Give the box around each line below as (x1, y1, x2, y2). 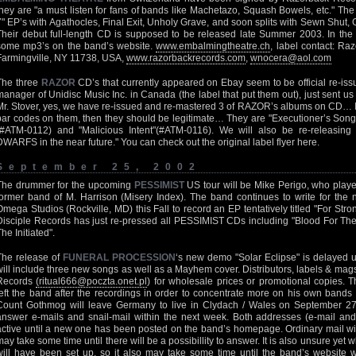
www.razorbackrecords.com (126, 52, 246, 64)
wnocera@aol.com (250, 52, 331, 64)
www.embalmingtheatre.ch (156, 41, 271, 52)
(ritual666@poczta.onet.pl (36, 276, 148, 287)
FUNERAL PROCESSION (63, 252, 176, 263)
